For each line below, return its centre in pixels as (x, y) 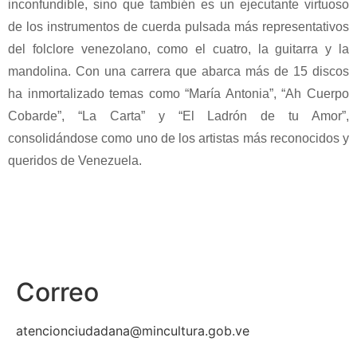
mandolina (38, 72)
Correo (57, 292)
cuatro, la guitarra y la (281, 49)
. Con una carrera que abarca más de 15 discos (208, 72)
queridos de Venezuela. (75, 161)
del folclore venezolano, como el (110, 49)
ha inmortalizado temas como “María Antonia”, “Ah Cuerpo (178, 94)
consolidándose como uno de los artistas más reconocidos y (178, 139)
